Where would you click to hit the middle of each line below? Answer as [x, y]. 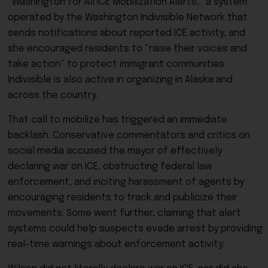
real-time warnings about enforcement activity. [116, 245]
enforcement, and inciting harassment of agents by [126, 182]
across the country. [53, 96]
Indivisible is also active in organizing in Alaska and [120, 80]
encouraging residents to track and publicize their [123, 198]
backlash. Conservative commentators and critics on [129, 136]
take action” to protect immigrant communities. [117, 65]
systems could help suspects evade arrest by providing [135, 229]
